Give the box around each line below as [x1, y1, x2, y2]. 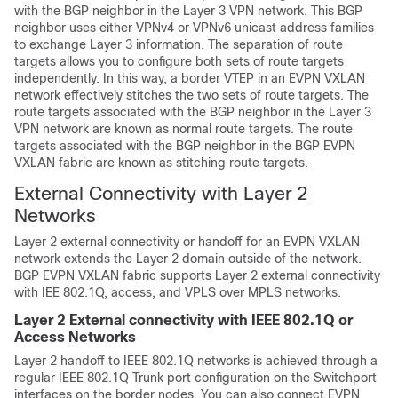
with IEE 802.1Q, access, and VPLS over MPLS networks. [14, 284, 341, 299]
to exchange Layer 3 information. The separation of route [14, 36, 343, 52]
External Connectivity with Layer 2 [14, 182, 308, 203]
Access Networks [14, 329, 136, 345]
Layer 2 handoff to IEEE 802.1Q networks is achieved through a [14, 353, 378, 368]
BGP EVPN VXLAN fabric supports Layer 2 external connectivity [14, 267, 380, 283]
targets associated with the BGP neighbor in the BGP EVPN [14, 138, 355, 153]
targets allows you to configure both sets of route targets [14, 53, 344, 68]
